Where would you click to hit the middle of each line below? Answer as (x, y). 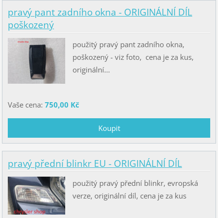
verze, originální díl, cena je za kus (129, 195)
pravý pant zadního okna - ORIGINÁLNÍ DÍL (100, 12)
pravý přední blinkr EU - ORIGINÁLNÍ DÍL (95, 163)
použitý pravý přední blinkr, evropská (135, 183)
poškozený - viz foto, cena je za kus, (134, 57)
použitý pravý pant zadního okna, (129, 45)
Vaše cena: (26, 105)
